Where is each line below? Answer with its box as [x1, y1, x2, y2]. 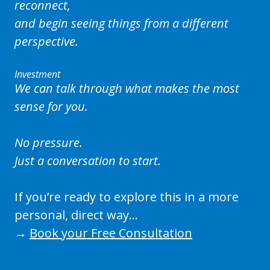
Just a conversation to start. [14, 152, 161, 169]
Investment [14, 67, 60, 81]
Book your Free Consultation [30, 225, 192, 242]
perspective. [14, 33, 78, 50]
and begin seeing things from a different [14, 15, 228, 32]
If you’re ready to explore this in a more [14, 189, 239, 206]
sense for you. [14, 98, 88, 115]
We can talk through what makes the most [14, 80, 239, 97]
